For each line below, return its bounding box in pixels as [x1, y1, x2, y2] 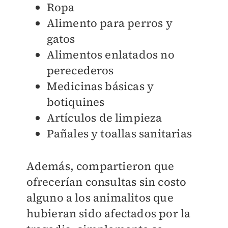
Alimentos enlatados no [46, 46, 175, 62]
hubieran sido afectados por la [26, 205, 191, 221]
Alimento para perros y [46, 15, 173, 31]
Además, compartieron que [26, 158, 175, 174]
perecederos [46, 62, 114, 78]
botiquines [46, 94, 105, 109]
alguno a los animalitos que [26, 189, 174, 205]
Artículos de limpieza [46, 109, 162, 125]
